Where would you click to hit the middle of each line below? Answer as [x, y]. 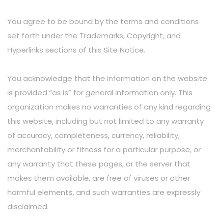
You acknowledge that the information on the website [107, 78]
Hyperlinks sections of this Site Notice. [76, 50]
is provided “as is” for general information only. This [100, 93]
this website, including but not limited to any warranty [106, 121]
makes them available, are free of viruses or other [99, 178]
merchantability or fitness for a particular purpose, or [104, 150]
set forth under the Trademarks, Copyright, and [94, 36]
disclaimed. [28, 206]
